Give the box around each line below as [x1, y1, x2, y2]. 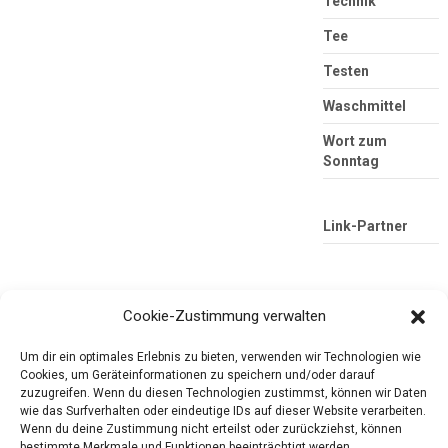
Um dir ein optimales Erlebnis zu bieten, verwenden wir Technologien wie [20, 350, 421, 364]
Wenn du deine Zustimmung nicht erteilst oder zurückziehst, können [20, 422, 402, 436]
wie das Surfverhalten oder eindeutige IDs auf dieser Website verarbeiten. [20, 404, 426, 418]
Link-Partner [322, 218, 408, 235]
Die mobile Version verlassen [113, 408, 335, 429]
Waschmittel [322, 98, 406, 115]
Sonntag [322, 153, 379, 170]
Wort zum [322, 133, 387, 150]
